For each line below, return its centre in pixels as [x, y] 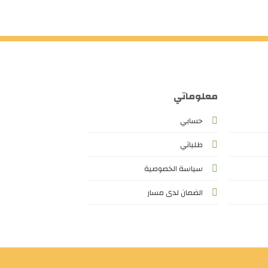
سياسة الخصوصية [173, 169]
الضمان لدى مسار [175, 193]
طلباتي [191, 145]
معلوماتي [195, 97]
